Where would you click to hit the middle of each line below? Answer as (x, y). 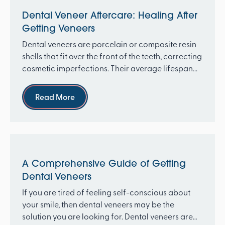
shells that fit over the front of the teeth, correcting (112, 55)
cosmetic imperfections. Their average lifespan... (109, 68)
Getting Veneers (58, 28)
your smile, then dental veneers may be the (98, 204)
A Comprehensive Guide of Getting (104, 163)
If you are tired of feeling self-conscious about (106, 192)
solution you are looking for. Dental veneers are (107, 216)
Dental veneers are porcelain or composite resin (109, 43)
